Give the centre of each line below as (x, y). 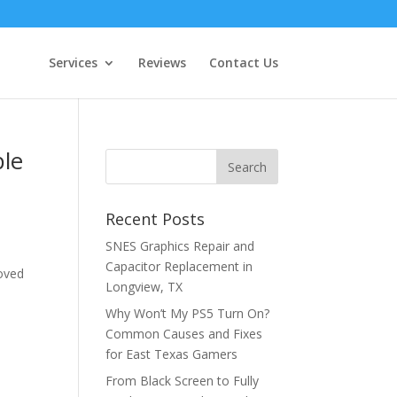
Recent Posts (156, 219)
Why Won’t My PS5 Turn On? (188, 313)
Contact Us (243, 62)
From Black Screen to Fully (183, 381)
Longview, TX (144, 287)
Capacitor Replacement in (179, 266)
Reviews (162, 62)
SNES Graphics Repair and (180, 246)
